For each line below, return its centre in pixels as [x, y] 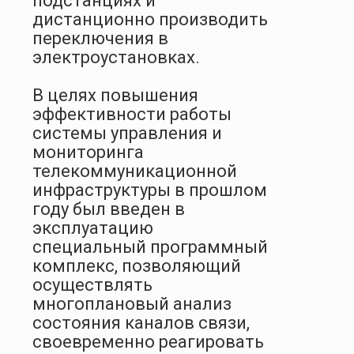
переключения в [100, 38]
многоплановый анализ [132, 303]
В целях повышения [115, 95]
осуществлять [92, 284]
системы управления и [127, 133]
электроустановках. [116, 57]
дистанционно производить [150, 19]
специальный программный [150, 247]
